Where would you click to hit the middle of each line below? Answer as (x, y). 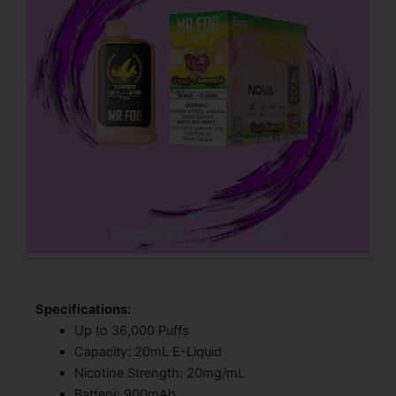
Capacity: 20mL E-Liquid (148, 351)
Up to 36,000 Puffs (131, 330)
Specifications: (83, 309)
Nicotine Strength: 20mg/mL (159, 373)
